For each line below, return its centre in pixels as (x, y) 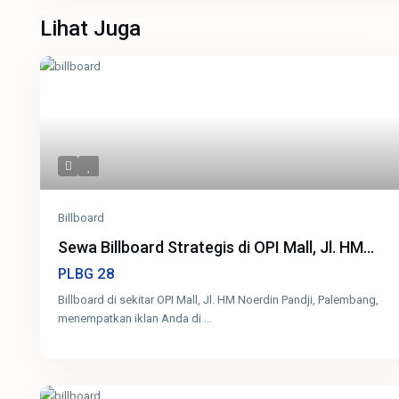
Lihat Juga (91, 29)
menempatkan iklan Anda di (131, 319)
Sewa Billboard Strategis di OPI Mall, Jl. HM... (216, 248)
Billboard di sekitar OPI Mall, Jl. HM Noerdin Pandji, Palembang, (219, 300)
